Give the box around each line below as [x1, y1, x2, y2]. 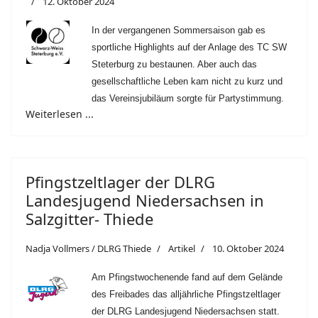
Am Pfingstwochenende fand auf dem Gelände [92, 272, 283, 283]
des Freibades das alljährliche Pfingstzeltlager [92, 289, 280, 300]
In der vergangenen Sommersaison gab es [92, 25, 265, 36]
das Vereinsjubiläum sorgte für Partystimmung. [92, 93, 284, 104]
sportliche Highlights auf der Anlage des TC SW [92, 42, 287, 53]
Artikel [166, 242, 195, 256]
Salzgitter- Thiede [26, 208, 153, 230]
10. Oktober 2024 [212, 242, 284, 256]
